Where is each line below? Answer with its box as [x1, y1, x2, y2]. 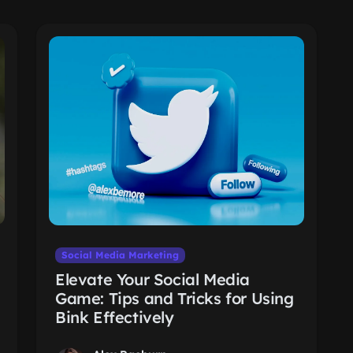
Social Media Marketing [61, 249, 179, 261]
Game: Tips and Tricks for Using [55, 288, 294, 308]
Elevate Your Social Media [55, 269, 251, 289]
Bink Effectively [55, 307, 174, 327]
